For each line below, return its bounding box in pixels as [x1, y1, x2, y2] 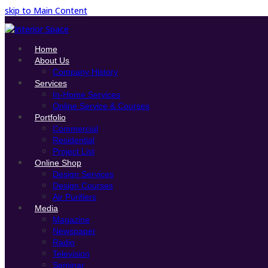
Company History [53, 67, 118, 77]
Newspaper [53, 226, 96, 236]
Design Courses [53, 181, 113, 190]
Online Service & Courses [53, 101, 150, 111]
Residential [53, 135, 95, 145]
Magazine [53, 215, 90, 224]
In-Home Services [53, 90, 120, 99]
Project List [53, 147, 95, 156]
